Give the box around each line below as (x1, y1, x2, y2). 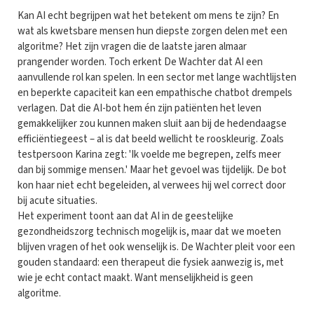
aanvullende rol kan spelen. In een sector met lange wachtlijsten (18, 69, 296, 85)
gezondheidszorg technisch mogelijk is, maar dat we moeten (18, 224, 281, 239)
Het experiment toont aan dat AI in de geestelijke (18, 208, 233, 224)
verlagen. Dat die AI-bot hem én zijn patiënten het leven (18, 100, 261, 116)
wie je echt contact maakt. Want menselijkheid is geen (18, 270, 253, 285)
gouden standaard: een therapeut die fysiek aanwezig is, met (18, 254, 284, 270)
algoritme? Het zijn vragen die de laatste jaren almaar (18, 39, 247, 54)
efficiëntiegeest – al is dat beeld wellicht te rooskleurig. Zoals (18, 131, 284, 146)
